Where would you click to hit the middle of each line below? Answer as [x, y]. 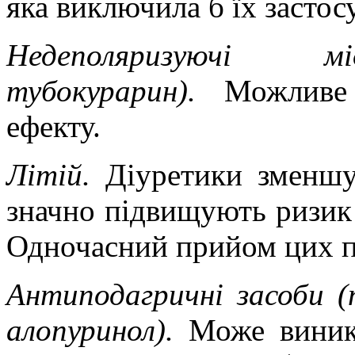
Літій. [56, 174]
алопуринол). [98, 330]
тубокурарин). [115, 90]
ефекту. [53, 126]
